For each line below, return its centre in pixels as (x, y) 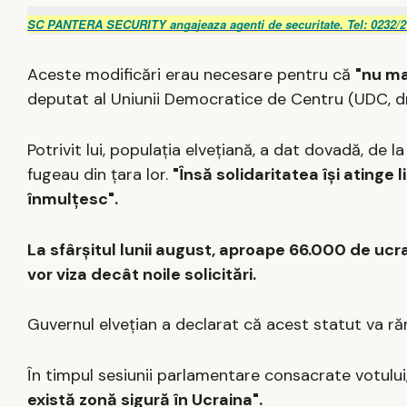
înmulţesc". (73, 199)
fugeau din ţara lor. (100, 174)
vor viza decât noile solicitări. (142, 274)
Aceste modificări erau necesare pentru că (191, 74)
